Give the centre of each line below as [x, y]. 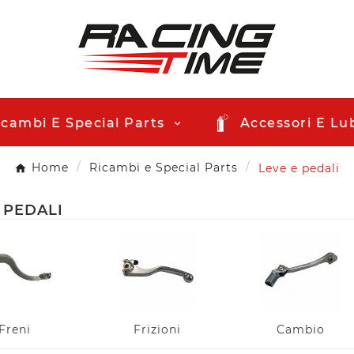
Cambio [300, 329]
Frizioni [158, 329]
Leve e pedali [299, 168]
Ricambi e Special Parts [164, 168]
